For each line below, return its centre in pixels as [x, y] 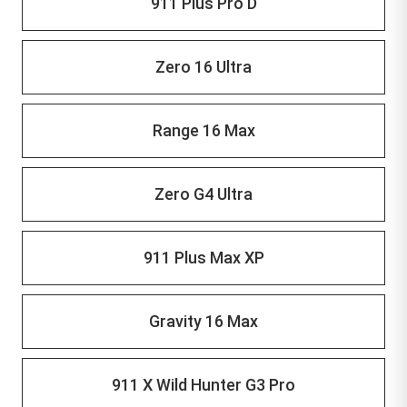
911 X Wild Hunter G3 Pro [203, 385]
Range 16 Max [203, 130]
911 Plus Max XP [203, 258]
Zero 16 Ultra [203, 67]
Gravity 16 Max [203, 321]
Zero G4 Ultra [203, 194]
